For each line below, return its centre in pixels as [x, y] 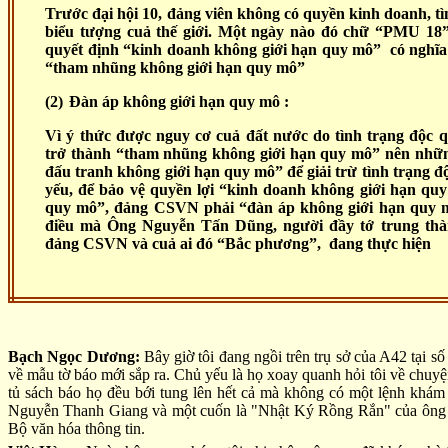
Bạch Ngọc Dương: [74, 356]
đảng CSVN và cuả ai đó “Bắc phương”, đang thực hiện [238, 244]
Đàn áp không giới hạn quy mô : [179, 102]
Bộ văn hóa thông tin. [76, 428]
